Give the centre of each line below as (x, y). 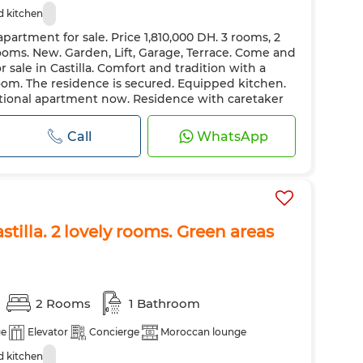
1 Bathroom (164, 303)
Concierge (114, 332)
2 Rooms (63, 303)
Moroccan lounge (203, 332)
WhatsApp (233, 136)
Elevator (48, 332)
